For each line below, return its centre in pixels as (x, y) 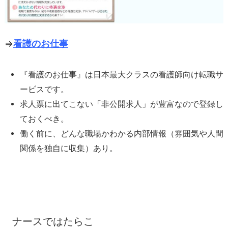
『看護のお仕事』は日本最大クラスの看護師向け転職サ (122, 75)
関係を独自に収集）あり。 (69, 149)
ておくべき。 (44, 119)
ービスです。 (44, 90)
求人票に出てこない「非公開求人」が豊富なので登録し (122, 104)
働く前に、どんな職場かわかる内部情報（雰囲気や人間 (122, 134)
